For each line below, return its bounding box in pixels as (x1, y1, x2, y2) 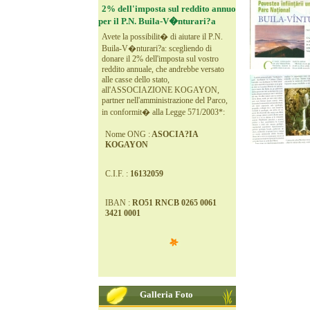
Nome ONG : (105, 129, 150, 139)
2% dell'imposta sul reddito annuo (102, 3, 236, 14)
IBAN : (105, 197, 132, 208)
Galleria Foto (140, 289, 193, 300)
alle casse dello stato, (102, 74, 170, 84)
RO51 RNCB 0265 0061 (132, 197, 217, 208)
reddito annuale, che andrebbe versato (102, 64, 224, 74)
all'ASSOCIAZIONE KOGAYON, (102, 84, 219, 95)
